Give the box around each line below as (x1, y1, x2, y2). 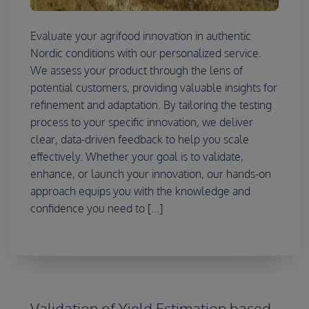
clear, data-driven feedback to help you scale (30, 132, 249, 147)
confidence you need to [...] (30, 201, 163, 216)
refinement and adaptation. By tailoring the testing (30, 98, 272, 112)
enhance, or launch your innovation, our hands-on (30, 167, 271, 181)
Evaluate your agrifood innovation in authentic (30, 29, 251, 43)
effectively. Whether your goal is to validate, (30, 150, 243, 164)
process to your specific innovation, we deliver (30, 115, 253, 130)
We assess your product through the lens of (30, 63, 243, 78)
